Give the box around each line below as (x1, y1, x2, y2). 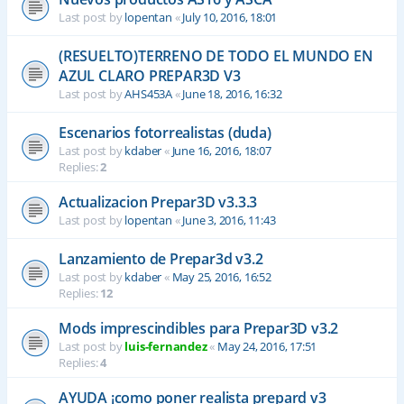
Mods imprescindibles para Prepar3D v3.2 (59, 318, 339, 339)
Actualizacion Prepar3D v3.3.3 (59, 192, 258, 213)
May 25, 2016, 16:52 (171, 269, 271, 286)
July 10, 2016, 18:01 (182, 9, 278, 26)
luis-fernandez (124, 338, 207, 355)
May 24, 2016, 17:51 (217, 338, 317, 355)
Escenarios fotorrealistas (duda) (59, 123, 271, 143)
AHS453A (124, 86, 173, 103)
